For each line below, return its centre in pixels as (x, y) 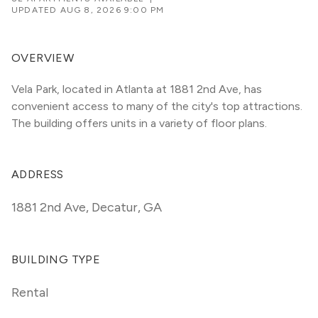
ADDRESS (38, 174)
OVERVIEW (43, 58)
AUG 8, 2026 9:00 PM (112, 10)
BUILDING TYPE (56, 259)
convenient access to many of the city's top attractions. (157, 106)
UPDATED (36, 10)
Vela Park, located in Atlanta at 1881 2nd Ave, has (137, 89)
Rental (30, 292)
